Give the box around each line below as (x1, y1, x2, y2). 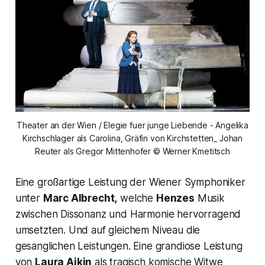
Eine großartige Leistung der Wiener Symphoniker (15, 176, 245, 188)
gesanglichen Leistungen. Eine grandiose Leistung (15, 240, 243, 252)
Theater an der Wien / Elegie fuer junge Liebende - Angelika (17, 119, 248, 130)
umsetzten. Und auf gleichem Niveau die (15, 224, 201, 236)
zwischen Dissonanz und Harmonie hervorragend (15, 208, 241, 220)
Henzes (156, 192, 195, 204)
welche (117, 192, 156, 204)
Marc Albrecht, (43, 192, 118, 204)
